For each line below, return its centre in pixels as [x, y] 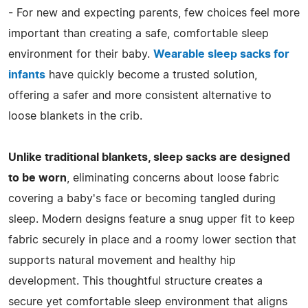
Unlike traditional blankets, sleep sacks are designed [149, 157]
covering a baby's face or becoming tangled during [142, 198]
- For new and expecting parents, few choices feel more [154, 13]
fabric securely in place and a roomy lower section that [152, 240]
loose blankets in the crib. [75, 116]
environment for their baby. [81, 54]
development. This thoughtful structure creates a [135, 281]
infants [27, 75]
